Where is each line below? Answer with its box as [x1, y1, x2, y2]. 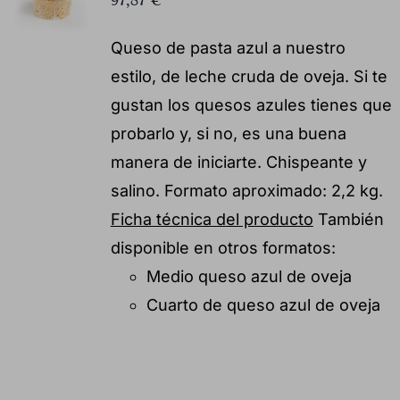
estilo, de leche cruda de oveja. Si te [110, 66, 387, 86]
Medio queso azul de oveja [146, 266, 352, 286]
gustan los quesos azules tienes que [110, 95, 392, 114]
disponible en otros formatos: [110, 237, 336, 257]
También [312, 209, 384, 229]
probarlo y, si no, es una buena [110, 123, 346, 143]
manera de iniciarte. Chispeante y [110, 152, 367, 171]
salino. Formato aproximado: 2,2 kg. [110, 180, 383, 200]
